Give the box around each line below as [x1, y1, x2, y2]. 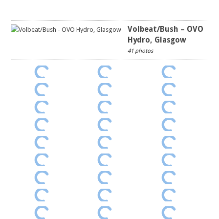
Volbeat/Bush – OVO [128, 24, 204, 34]
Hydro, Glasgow [128, 35, 187, 45]
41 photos [128, 47, 153, 55]
